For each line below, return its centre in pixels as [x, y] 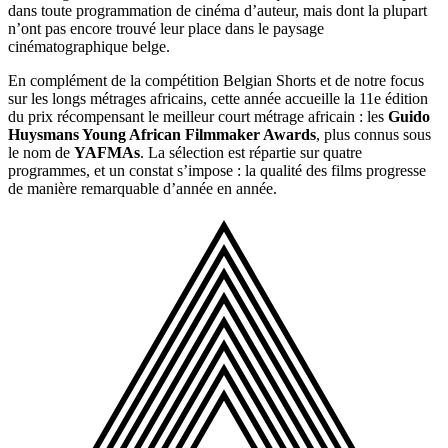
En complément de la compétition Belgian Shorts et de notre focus [216, 81]
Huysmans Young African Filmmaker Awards [162, 135]
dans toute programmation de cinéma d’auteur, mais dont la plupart [217, 11]
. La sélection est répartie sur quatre [251, 153]
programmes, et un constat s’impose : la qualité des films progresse [217, 171]
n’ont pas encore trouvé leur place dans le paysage [166, 29]
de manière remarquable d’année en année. [142, 189]
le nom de [41, 153]
